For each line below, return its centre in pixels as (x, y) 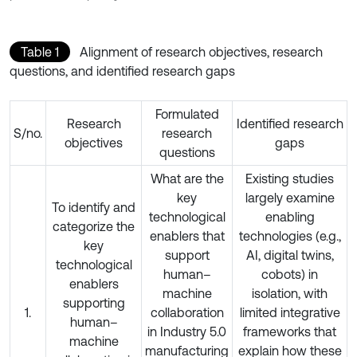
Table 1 (40, 51)
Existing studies (290, 178)
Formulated (187, 114)
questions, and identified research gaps (122, 71)
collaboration (187, 312)
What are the (187, 178)
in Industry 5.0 (187, 331)
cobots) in (290, 274)
